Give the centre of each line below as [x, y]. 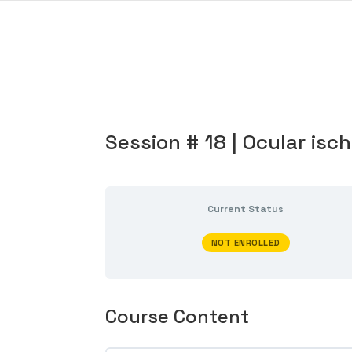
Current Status [246, 209]
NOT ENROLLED [246, 243]
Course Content [178, 317]
